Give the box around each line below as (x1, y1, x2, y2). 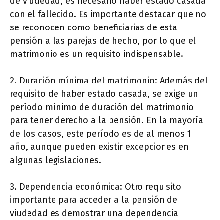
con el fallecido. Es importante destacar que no (10, 8, 206, 20)
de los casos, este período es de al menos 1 (10, 128, 191, 139)
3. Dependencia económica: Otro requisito (10, 181, 181, 192)
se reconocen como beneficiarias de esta (10, 22, 177, 33)
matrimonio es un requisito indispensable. (10, 48, 183, 59)
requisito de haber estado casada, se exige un (10, 88, 198, 99)
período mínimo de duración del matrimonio (10, 101, 193, 112)
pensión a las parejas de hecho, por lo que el (10, 35, 196, 46)
